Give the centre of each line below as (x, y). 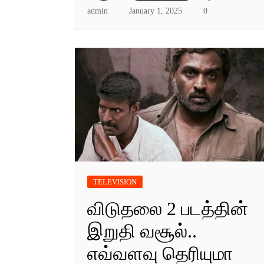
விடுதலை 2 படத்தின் (168, 208)
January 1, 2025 (156, 11)
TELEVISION (115, 181)
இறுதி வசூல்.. (142, 231)
